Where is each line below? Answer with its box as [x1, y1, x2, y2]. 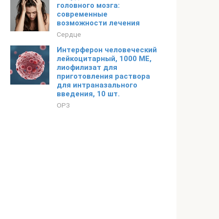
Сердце [57, 30, 81, 38]
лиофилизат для [57, 63, 117, 72]
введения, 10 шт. [57, 89, 120, 98]
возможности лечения [57, 19, 140, 27]
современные [57, 10, 108, 19]
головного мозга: [57, 1, 120, 10]
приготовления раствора [57, 72, 150, 81]
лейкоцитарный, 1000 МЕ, [57, 54, 152, 63]
